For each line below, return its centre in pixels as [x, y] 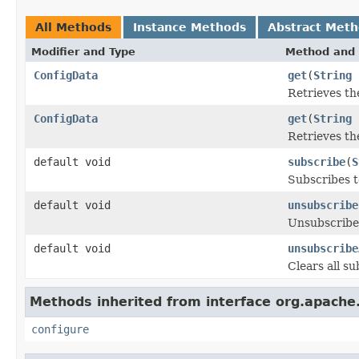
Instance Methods [190, 27]
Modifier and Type [83, 51]
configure [60, 329]
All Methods [73, 27]
